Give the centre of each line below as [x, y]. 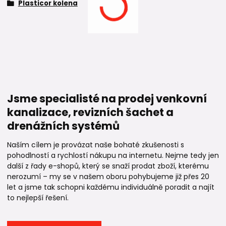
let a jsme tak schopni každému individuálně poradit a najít [111, 187]
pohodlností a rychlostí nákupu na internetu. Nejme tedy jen [113, 155]
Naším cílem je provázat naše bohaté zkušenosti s [96, 145]
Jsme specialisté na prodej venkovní [107, 98]
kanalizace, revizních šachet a [90, 112]
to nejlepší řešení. [38, 197]
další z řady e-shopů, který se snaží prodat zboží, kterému [108, 166]
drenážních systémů [63, 126]
